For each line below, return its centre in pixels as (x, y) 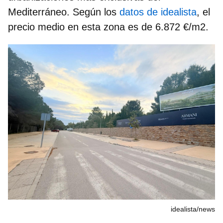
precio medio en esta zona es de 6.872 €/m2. (108, 27)
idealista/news (193, 209)
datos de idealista (158, 12)
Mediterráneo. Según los (64, 12)
